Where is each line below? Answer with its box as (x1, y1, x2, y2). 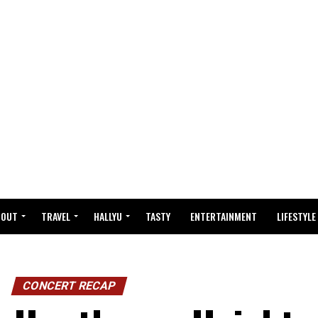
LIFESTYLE (277, 209, 316, 224)
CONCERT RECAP (21, 279, 118, 292)
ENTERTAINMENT (190, 209, 257, 224)
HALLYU (94, 209, 122, 224)
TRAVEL (41, 209, 70, 224)
